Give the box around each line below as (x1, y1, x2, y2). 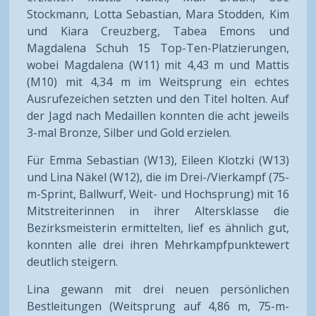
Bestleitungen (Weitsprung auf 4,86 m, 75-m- (27, 298, 289, 314)
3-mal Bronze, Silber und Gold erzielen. (27, 124, 232, 140)
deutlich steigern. (27, 253, 119, 269)
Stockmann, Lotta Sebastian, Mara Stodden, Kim (27, 6, 289, 22)
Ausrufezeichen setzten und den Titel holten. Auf (27, 90, 289, 107)
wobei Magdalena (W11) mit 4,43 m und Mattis (27, 56, 289, 73)
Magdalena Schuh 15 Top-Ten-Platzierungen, (27, 39, 289, 56)
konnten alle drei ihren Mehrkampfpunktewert (27, 236, 289, 253)
